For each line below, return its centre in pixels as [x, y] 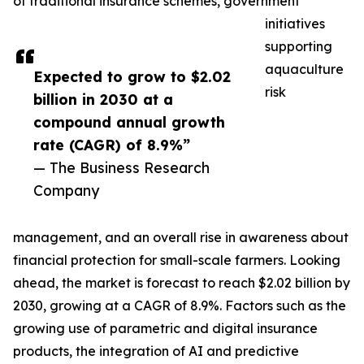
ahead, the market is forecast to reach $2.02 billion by [182, 283]
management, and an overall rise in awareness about [181, 238]
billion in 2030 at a [103, 100]
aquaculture [304, 69]
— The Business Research [121, 168]
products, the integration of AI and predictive [156, 351]
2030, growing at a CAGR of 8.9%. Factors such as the [180, 306]
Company [66, 191]
